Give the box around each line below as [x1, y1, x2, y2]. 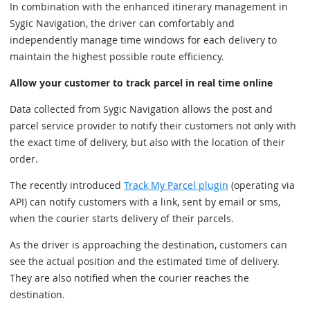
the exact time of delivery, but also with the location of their [10, 136, 285, 149]
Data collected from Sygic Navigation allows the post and [10, 102, 273, 116]
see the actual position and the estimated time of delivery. [10, 255, 280, 268]
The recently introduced [10, 179, 124, 192]
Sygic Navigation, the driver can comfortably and [10, 17, 235, 30]
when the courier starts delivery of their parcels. [10, 212, 234, 225]
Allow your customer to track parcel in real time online [10, 76, 273, 89]
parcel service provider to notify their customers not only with [10, 119, 296, 132]
